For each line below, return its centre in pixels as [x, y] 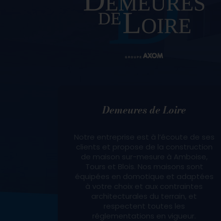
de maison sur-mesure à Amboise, [144, 156]
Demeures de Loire [144, 110]
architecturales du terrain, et [144, 196]
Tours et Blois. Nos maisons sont [144, 166]
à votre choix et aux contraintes [144, 186]
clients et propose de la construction [144, 147]
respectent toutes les [144, 206]
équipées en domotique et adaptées [144, 176]
